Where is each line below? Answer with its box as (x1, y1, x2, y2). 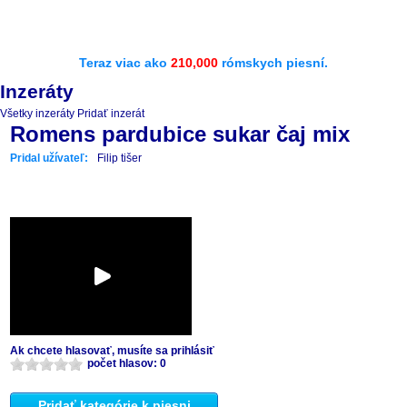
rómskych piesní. (218, 55, 328, 70)
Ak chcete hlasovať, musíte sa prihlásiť (10, 344, 214, 357)
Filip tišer (97, 152, 142, 164)
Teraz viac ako (79, 55, 171, 70)
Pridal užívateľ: (10, 152, 88, 164)
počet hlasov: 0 (87, 357, 166, 370)
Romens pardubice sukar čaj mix (10, 122, 350, 146)
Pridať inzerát (77, 107, 144, 120)
